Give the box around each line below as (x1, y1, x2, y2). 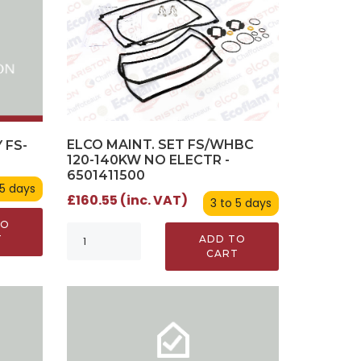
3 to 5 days (210, 194, 272, 211)
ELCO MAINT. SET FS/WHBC (67, 136, 255, 152)
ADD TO (198, 232, 246, 245)
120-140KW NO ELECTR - (67, 151, 230, 168)
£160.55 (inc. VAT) (67, 190, 189, 210)
